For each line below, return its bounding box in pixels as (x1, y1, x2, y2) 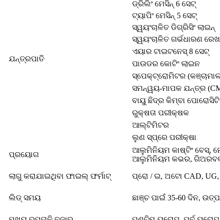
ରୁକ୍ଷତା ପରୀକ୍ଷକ (132, 109, 189, 117)
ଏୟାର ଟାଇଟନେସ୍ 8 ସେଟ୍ (132, 47, 209, 55)
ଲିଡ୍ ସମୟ (9, 193, 41, 202)
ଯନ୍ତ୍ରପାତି (9, 55, 44, 63)
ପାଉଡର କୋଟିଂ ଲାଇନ (132, 59, 200, 68)
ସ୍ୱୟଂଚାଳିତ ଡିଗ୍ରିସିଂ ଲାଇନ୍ (132, 23, 215, 31)
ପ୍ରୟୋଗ (9, 150, 39, 159)
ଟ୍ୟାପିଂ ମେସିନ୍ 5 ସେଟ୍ (132, 11, 197, 20)
